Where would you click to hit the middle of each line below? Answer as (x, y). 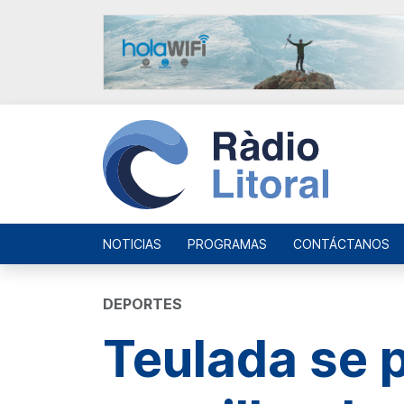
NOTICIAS (132, 243)
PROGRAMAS (227, 243)
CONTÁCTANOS (341, 243)
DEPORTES (142, 303)
